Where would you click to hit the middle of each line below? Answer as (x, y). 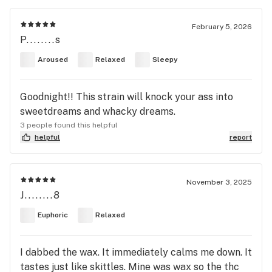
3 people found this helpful (69, 125)
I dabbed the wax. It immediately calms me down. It (136, 252)
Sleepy (165, 60)
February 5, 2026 (222, 26)
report (241, 137)
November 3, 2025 (219, 182)
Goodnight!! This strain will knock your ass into (127, 97)
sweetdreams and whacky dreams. (98, 111)
